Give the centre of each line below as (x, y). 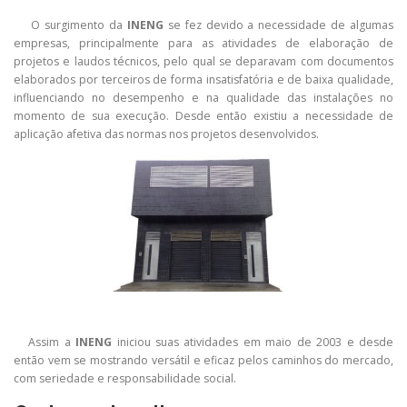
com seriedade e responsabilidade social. (125, 379)
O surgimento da (70, 25)
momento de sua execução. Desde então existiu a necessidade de (203, 116)
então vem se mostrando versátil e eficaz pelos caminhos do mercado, (203, 361)
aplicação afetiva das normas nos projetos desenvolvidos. (166, 134)
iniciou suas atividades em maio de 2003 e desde (253, 342)
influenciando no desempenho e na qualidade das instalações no (203, 98)
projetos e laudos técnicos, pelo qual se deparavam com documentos (203, 62)
